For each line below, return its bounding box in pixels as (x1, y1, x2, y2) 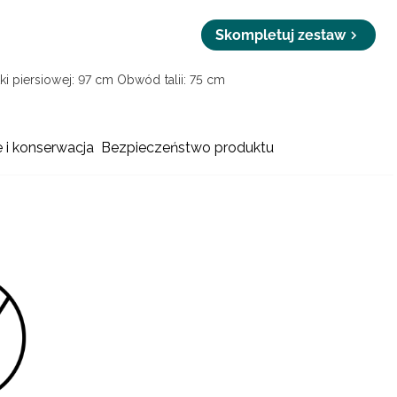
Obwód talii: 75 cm (117, 73, 226, 88)
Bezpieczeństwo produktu (101, 139, 275, 157)
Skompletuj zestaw (215, 27, 346, 44)
